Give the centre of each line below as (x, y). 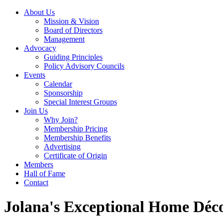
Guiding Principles (73, 57)
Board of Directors (73, 30)
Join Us (36, 111)
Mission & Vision (71, 21)
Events (35, 75)
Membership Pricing (76, 129)
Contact (36, 182)
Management (64, 39)
